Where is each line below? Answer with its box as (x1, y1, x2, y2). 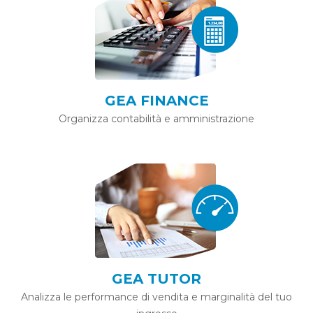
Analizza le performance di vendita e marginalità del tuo (21, 291, 292, 303)
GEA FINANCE (104, 92, 209, 109)
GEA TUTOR (112, 270, 201, 287)
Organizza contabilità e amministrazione (59, 112, 254, 125)
